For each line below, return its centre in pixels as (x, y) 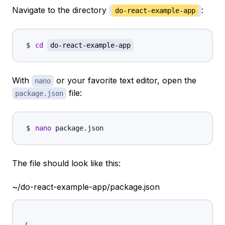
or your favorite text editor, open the (125, 81)
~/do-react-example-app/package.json (86, 187)
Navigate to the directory (61, 10)
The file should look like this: (66, 163)
